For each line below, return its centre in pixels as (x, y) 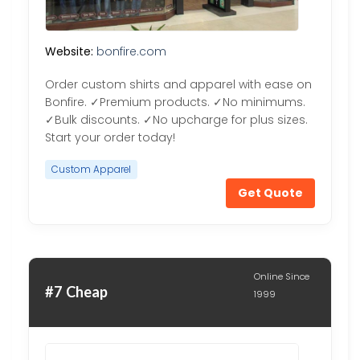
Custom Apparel (91, 169)
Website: (69, 52)
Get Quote (270, 192)
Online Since (281, 276)
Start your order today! (110, 137)
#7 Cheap (76, 292)
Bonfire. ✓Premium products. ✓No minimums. (175, 102)
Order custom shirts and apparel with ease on (178, 84)
